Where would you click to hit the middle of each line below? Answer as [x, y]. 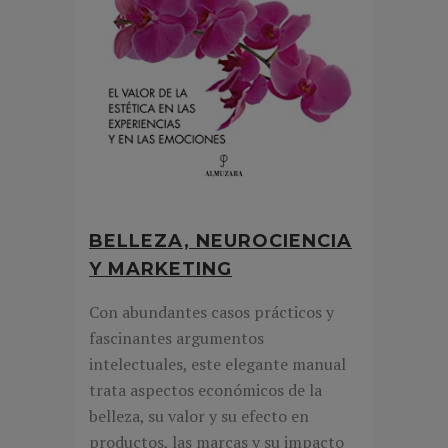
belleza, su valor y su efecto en [199, 416]
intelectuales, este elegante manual [217, 364]
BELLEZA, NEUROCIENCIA [220, 241]
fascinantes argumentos [176, 338]
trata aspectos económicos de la [205, 390]
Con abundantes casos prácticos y [211, 312]
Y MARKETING [160, 269]
